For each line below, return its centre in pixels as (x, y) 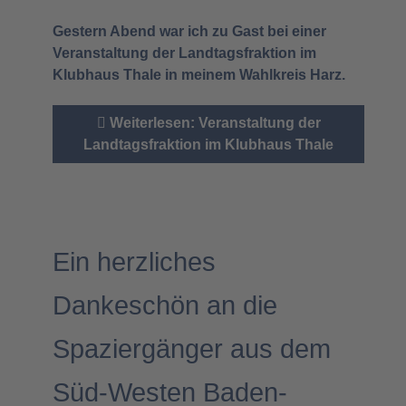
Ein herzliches (134, 262)
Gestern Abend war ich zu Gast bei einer (189, 31)
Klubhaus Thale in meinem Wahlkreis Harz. (199, 74)
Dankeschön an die (165, 306)
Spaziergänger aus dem (192, 349)
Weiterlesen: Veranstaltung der (213, 122)
